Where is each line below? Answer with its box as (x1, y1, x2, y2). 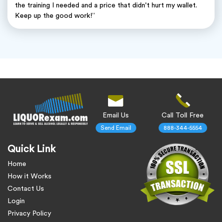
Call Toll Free (162, 112, 204, 119)
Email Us (103, 112, 129, 119)
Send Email (100, 125, 131, 131)
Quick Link (7, 144, 55, 155)
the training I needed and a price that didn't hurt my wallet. (15, 2, 197, 9)
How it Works (7, 173, 52, 180)
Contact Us (7, 185, 44, 193)
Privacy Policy (7, 210, 51, 218)
